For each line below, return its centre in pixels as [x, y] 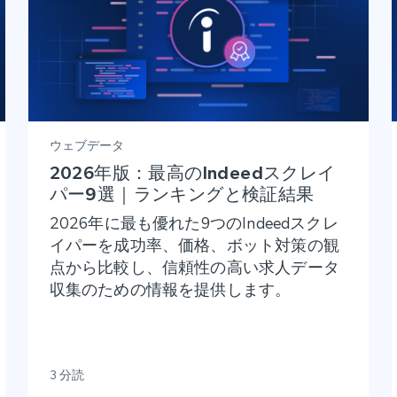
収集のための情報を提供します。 [170, 289]
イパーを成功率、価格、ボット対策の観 [194, 245]
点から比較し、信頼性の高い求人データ [194, 267]
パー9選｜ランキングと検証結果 [182, 194]
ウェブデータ [87, 145]
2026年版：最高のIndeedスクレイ [192, 172]
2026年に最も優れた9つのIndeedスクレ [194, 222]
